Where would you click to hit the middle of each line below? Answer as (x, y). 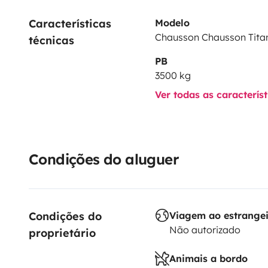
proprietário (62, 233)
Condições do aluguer (104, 159)
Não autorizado (205, 229)
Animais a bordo (208, 258)
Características (72, 23)
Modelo (172, 22)
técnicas (51, 40)
